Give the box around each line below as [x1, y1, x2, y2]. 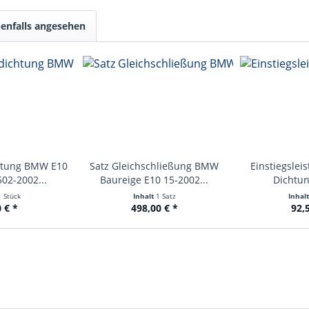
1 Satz [155, 191, 176, 201]
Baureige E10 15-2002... [100, 173, 209, 186]
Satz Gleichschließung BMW [90, 159, 219, 172]
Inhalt [132, 191, 156, 201]
